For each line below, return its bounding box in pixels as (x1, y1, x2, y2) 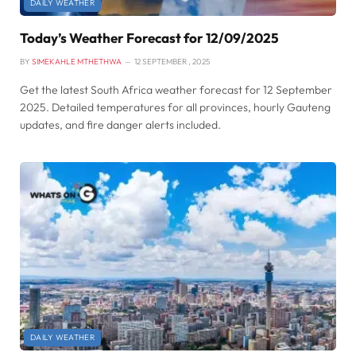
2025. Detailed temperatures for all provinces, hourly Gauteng (20, 99, 331, 114)
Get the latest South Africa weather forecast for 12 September (20, 82, 332, 97)
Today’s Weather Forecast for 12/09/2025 (20, 29, 279, 46)
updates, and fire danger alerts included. (20, 117, 221, 132)
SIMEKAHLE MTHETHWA (32, 56, 122, 67)
